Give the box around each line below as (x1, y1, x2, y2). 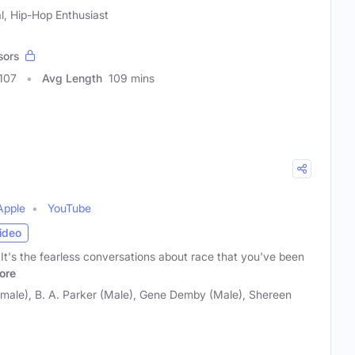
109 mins (109, 71, 155, 85)
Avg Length (42, 71, 102, 85)
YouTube (48, 200, 91, 215)
